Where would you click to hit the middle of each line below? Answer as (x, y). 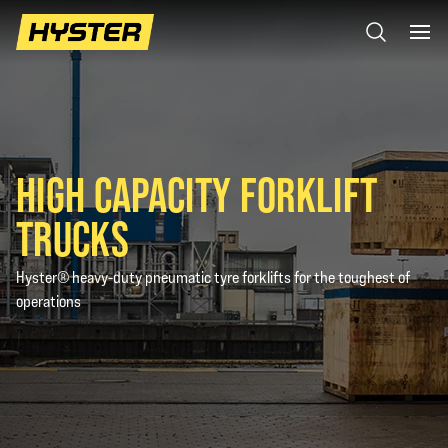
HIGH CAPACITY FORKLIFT (197, 195)
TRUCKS (73, 239)
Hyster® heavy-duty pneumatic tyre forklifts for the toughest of (213, 277)
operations (48, 301)
